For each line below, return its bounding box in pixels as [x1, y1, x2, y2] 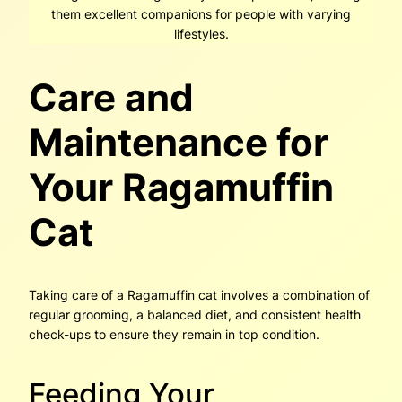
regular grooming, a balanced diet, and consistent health [29, 307, 361, 323]
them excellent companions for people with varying [51, 5, 351, 22]
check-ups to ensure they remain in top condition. [29, 327, 319, 343]
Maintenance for [29, 118, 328, 165]
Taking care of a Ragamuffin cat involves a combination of [29, 287, 370, 303]
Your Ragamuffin [29, 163, 334, 210]
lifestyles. [173, 25, 229, 41]
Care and [29, 74, 194, 120]
